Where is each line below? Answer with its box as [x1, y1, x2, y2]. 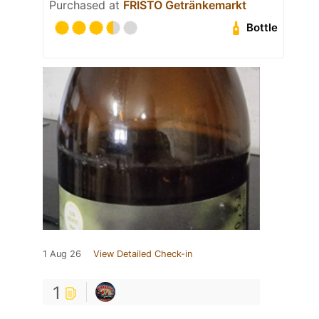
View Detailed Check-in [93, 248, 192, 259]
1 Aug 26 [43, 248, 81, 259]
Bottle [246, 21, 278, 35]
